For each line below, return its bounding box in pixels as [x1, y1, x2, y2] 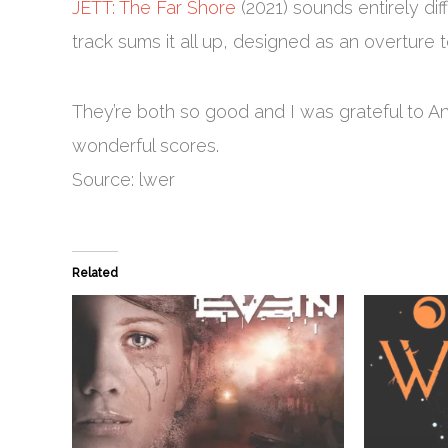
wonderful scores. [72, 135, 219, 156]
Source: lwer [72, 169, 175, 190]
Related [72, 266, 118, 280]
